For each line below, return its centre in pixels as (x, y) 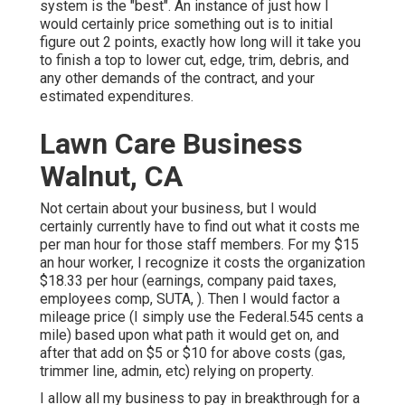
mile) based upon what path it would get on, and (189, 335)
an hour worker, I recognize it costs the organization (202, 263)
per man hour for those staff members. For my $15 (199, 245)
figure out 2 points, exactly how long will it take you (200, 42)
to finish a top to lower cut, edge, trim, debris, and (194, 61)
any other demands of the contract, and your (177, 79)
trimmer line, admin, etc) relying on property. (177, 372)
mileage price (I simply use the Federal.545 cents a (202, 317)
